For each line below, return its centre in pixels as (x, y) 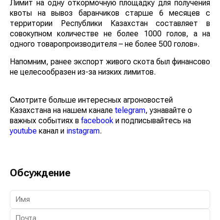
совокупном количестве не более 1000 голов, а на (110, 33)
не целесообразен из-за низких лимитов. (83, 72)
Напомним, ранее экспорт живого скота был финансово (110, 61)
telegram (130, 110)
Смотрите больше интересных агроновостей (91, 100)
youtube (23, 131)
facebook (97, 120)
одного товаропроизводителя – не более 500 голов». (105, 44)
